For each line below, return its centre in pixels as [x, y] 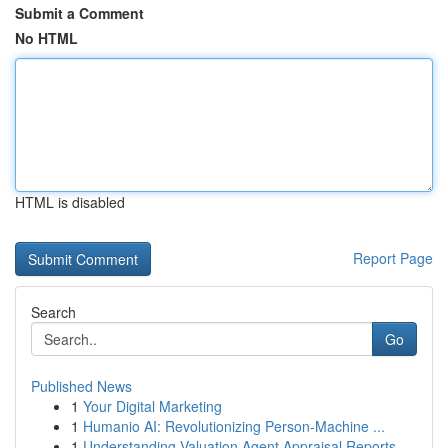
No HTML [46, 38]
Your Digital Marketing [152, 406]
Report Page [393, 258]
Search [53, 312]
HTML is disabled [70, 202]
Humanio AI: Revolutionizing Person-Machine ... [234, 426]
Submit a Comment [79, 13]
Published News [81, 386]
